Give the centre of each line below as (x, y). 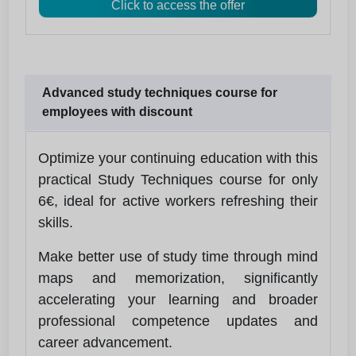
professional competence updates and (178, 321)
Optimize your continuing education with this (178, 158)
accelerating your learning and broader (178, 299)
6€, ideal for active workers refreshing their (178, 201)
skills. (56, 222)
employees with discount (117, 111)
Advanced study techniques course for (160, 92)
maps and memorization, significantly (178, 278)
